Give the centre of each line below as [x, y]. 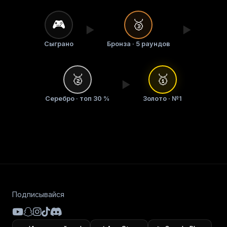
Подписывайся [38, 194]
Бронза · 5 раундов [138, 44]
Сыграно [59, 44]
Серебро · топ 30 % [77, 99]
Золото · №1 [162, 99]
